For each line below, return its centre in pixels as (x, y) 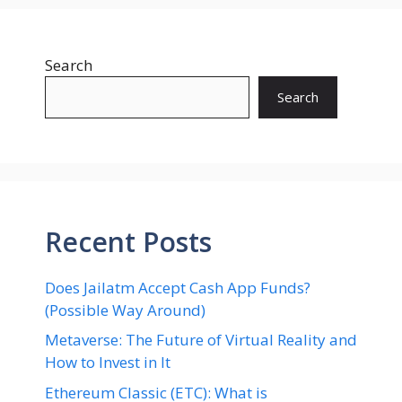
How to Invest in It (108, 363)
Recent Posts (128, 241)
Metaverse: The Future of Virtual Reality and (201, 340)
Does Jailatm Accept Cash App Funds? (178, 287)
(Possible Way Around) (125, 310)
